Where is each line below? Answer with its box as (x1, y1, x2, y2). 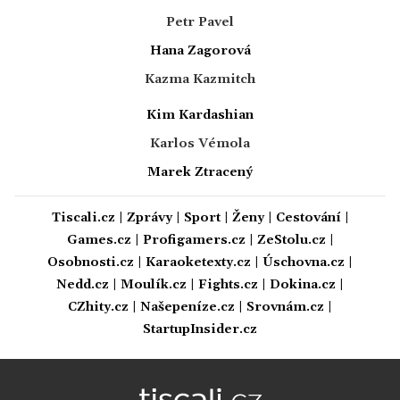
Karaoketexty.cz (146, 254, 251, 271)
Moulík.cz (121, 276, 187, 293)
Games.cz (66, 231, 131, 248)
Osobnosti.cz (47, 254, 134, 271)
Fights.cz (198, 276, 258, 293)
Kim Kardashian (146, 106, 254, 123)
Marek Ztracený (147, 163, 253, 180)
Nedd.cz (56, 276, 109, 293)
